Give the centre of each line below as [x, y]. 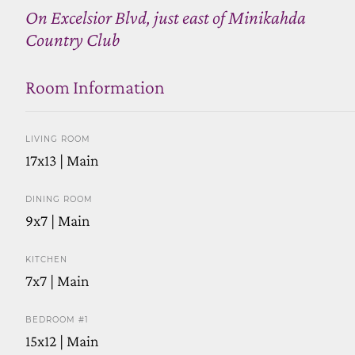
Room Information [95, 86]
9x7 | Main [58, 220]
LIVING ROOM [58, 139]
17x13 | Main [62, 160]
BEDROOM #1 [57, 319]
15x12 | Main [62, 340]
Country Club [73, 39]
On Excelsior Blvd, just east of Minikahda [166, 17]
